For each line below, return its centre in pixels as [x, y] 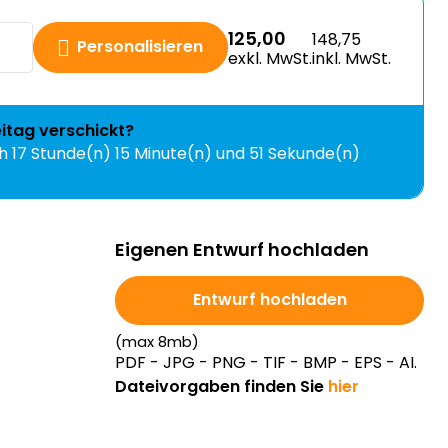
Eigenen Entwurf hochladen [242, 249]
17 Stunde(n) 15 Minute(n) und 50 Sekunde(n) [188, 153]
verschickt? [84, 130]
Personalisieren [140, 46]
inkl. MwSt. [351, 58]
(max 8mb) [157, 341]
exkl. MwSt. [270, 58]
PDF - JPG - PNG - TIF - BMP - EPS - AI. [266, 362]
